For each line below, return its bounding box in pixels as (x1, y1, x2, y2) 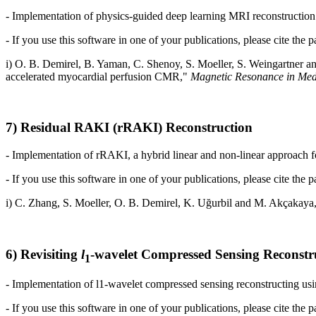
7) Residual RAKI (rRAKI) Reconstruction (6, 120, 256, 135)
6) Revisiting (6, 246, 81, 262)
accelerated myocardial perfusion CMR (6, 70, 180, 83)
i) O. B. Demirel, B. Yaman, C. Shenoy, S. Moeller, (6, 57, 237, 70)
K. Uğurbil (183, 197, 232, 209)
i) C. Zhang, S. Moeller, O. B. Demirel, (6, 197, 183, 209)
